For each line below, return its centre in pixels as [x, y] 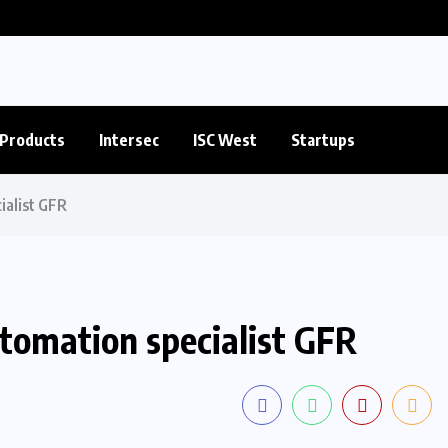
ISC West [225, 140]
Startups [323, 140]
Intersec [129, 140]
